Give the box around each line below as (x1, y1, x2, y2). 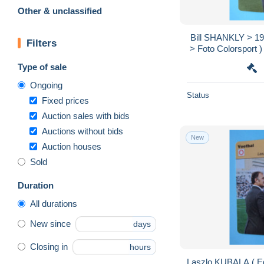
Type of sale (18, 61, 67, 72)
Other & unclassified (18, 5, 102, 16)
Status (187, 90, 209, 100)
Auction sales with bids (42, 110, 130, 121)
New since (30, 219, 71, 229)
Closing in (30, 242, 68, 252)
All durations (30, 198, 77, 209)
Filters (27, 37, 57, 49)
